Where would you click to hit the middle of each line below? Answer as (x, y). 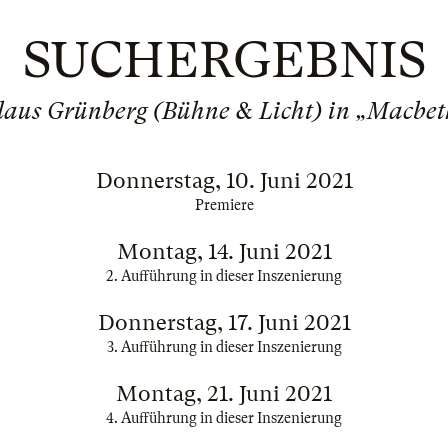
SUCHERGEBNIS (224, 60)
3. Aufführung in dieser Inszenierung (224, 347)
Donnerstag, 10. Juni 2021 (224, 180)
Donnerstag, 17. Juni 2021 (224, 322)
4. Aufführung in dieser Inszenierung (224, 418)
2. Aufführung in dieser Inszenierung (224, 276)
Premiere (224, 205)
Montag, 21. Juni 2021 (224, 393)
